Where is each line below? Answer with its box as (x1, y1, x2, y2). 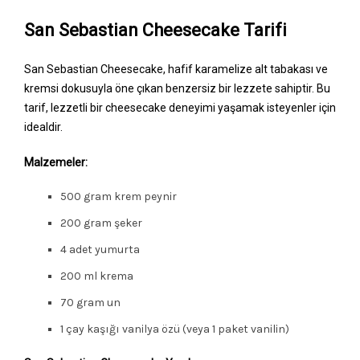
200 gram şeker (60, 215, 142, 230)
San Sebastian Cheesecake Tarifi (24, 19, 287, 40)
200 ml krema (60, 268, 133, 283)
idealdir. (24, 120, 63, 133)
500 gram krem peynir (60, 189, 177, 203)
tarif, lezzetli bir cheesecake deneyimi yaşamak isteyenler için (24, 100, 336, 114)
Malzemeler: (24, 155, 88, 169)
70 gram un (60, 295, 121, 309)
